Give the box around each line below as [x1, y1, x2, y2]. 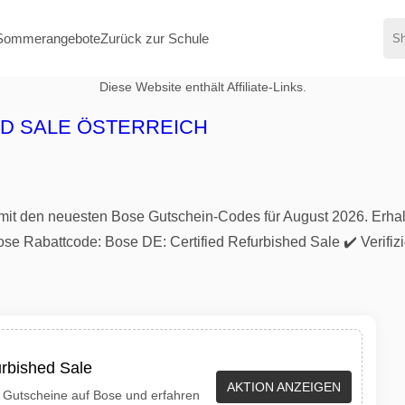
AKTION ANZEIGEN [227, 379, 341, 394]
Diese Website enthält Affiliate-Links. [99, 80, 306, 94]
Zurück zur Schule [100, 30, 209, 46]
